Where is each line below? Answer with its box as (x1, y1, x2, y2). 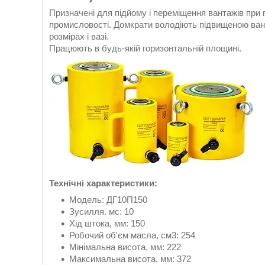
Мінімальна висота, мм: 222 (69, 242, 181, 253)
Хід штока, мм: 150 (69, 218, 145, 229)
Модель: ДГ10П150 (69, 195, 147, 205)
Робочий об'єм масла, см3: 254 (69, 230, 195, 241)
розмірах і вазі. (49, 31, 109, 42)
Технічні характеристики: (49, 178, 157, 189)
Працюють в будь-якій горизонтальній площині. (49, 43, 241, 54)
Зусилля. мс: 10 (69, 206, 134, 217)
